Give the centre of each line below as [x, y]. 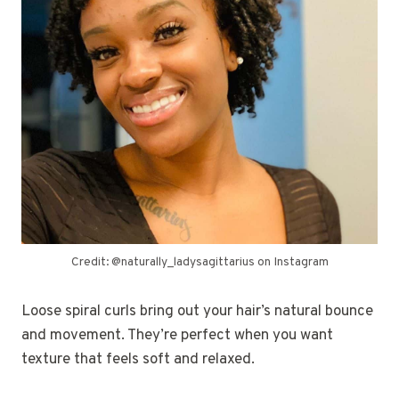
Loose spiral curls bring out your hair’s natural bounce [197, 312]
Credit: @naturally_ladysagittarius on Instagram [199, 263]
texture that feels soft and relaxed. [138, 360]
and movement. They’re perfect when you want [177, 336]
